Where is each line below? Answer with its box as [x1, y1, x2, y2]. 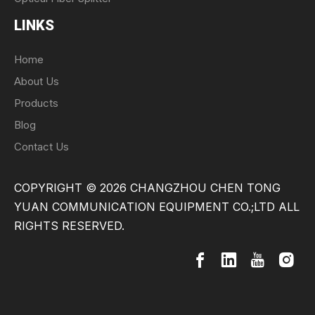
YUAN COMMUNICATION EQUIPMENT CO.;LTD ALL [14, 200, 300, 214]
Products [14, 96, 58, 110]
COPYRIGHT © [14, 181, 100, 195]
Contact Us [14, 140, 69, 154]
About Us [14, 75, 59, 89]
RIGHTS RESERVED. [14, 219, 124, 233]
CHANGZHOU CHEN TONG [127, 181, 281, 195]
